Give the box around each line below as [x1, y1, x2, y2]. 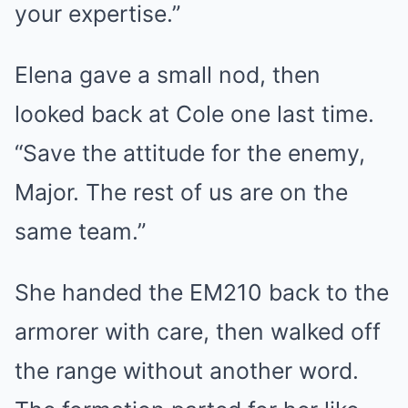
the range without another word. [15, 357, 359, 385]
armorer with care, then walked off [15, 318, 381, 346]
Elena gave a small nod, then [15, 61, 321, 89]
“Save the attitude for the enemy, [15, 139, 365, 168]
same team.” [15, 218, 146, 246]
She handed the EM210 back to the [15, 279, 389, 307]
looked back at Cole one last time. [15, 100, 374, 128]
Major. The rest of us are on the [15, 178, 348, 207]
